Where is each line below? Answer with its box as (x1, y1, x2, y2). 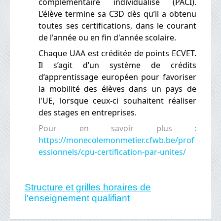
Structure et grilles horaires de (25, 182, 151, 192)
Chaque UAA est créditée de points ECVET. (38, 47, 196, 59)
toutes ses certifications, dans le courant (38, 20, 196, 31)
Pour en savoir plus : (38, 122, 196, 134)
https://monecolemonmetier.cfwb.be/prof (38, 134, 195, 146)
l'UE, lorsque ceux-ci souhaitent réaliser (38, 95, 196, 106)
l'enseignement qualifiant (25, 192, 130, 203)
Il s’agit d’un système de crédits (38, 59, 196, 71)
